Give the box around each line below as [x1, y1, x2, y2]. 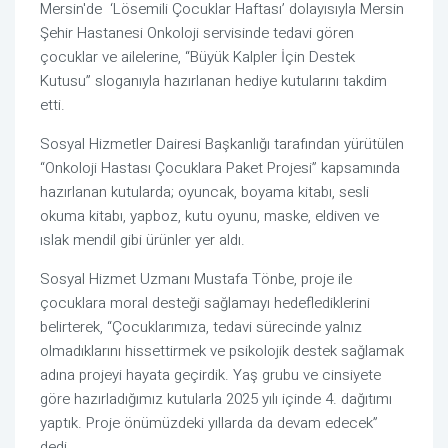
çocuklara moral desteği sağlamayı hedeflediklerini [40, 292, 370, 315]
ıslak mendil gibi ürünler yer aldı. [40, 229, 245, 252]
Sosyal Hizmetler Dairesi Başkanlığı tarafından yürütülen [40, 133, 404, 156]
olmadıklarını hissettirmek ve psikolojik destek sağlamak [40, 340, 404, 363]
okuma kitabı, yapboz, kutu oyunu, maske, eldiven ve [40, 205, 379, 228]
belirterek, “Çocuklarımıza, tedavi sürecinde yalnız [40, 316, 362, 339]
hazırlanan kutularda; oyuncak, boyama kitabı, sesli [40, 181, 369, 204]
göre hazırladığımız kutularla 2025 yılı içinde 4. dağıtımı [40, 388, 392, 411]
